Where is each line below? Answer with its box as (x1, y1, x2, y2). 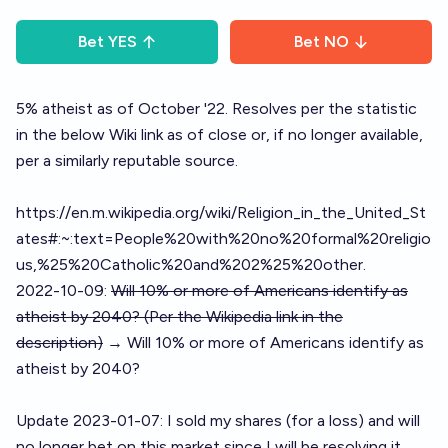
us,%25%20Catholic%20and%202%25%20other (16, 255, 363, 274)
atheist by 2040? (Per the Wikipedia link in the (16, 307, 343, 326)
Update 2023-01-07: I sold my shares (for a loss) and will (16, 411, 420, 430)
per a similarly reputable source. (16, 151, 238, 170)
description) (16, 333, 103, 352)
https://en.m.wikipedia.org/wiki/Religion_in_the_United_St (16, 203, 426, 222)
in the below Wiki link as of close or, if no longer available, (16, 125, 423, 144)
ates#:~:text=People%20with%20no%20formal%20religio (16, 229, 431, 248)
